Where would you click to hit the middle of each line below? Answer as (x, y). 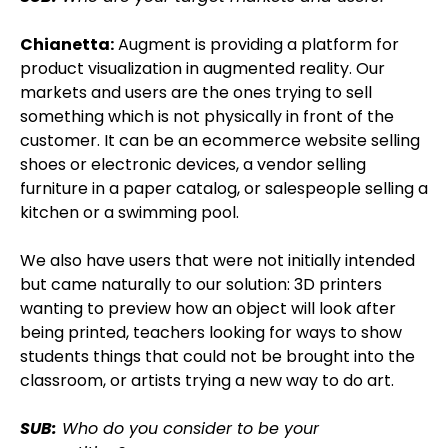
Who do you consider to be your (188, 428)
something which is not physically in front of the (207, 116)
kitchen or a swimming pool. (129, 212)
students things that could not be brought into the (217, 356)
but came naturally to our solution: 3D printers (201, 284)
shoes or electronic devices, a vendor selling (193, 164)
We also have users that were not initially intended (217, 260)
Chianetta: (67, 44)
